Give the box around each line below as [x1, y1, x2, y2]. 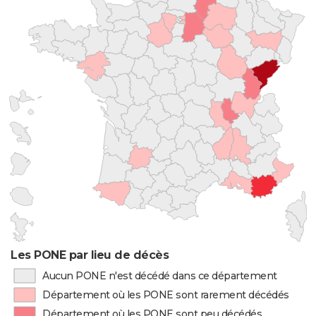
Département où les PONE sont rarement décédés [42, 288, 289, 301]
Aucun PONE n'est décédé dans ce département [42, 269, 277, 282]
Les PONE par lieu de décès [11, 248, 169, 262]
